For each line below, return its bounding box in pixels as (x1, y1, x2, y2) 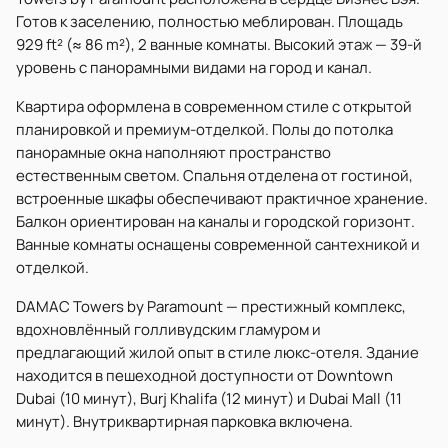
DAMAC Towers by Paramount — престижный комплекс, (16, 296, 406, 317)
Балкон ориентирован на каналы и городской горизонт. (16, 211, 415, 232)
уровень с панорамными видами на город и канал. (16, 57, 372, 78)
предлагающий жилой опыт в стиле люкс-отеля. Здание (16, 342, 419, 363)
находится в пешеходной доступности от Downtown (16, 365, 393, 386)
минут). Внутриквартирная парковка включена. (16, 411, 353, 432)
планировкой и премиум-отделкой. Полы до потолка (16, 119, 393, 140)
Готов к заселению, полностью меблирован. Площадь (16, 11, 403, 32)
